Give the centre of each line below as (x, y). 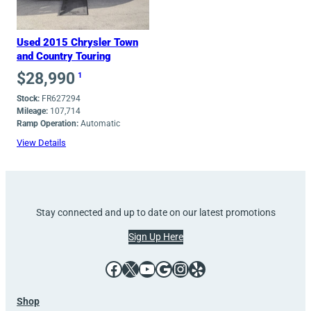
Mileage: (32, 111)
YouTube (143, 268)
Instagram (179, 268)
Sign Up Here (155, 237)
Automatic (99, 123)
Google (159, 268)
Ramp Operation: (48, 123)
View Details (41, 142)
